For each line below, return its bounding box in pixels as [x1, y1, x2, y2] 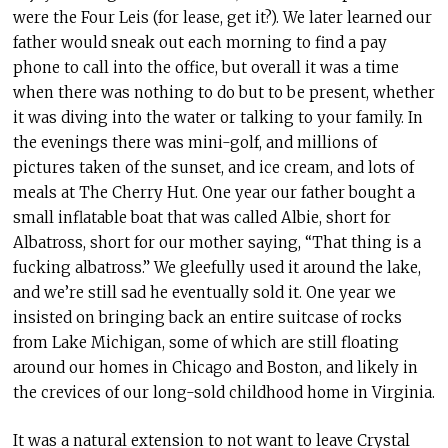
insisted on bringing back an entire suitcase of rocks [12, 308, 402, 328]
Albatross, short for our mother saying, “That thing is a [12, 233, 421, 253]
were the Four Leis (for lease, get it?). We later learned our [12, 8, 432, 28]
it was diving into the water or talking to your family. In [12, 108, 423, 128]
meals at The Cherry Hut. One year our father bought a [12, 183, 415, 203]
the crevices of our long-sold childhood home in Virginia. [12, 383, 435, 403]
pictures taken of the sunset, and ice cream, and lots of [12, 158, 414, 178]
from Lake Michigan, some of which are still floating [12, 333, 399, 353]
